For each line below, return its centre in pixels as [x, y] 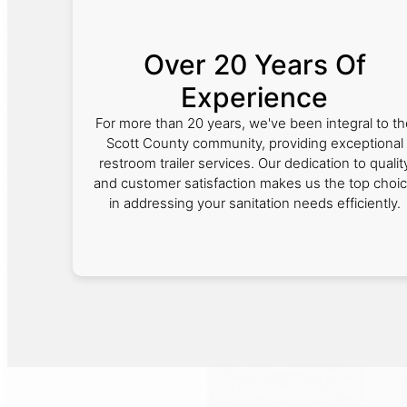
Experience [254, 97]
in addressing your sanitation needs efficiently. [254, 203]
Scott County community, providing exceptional [254, 143]
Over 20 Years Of [254, 65]
